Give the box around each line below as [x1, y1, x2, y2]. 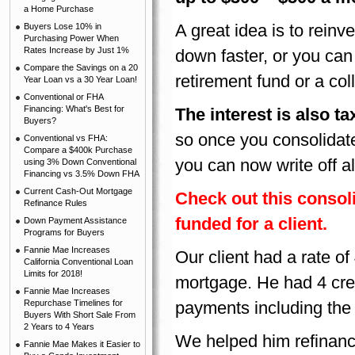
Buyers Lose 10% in [24, 21, 101, 31]
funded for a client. [175, 214, 327, 234]
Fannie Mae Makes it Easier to [24, 339, 140, 349]
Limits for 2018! [24, 269, 82, 278]
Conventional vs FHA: [24, 133, 108, 143]
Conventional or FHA [24, 92, 104, 101]
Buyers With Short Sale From [24, 310, 136, 319]
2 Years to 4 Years [24, 322, 94, 331]
